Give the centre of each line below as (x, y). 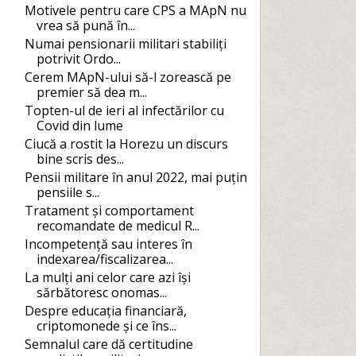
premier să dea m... (91, 92)
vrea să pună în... (85, 25)
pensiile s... (68, 192)
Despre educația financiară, (105, 311)
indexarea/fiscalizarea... (104, 259)
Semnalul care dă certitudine (108, 344)
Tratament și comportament (109, 211)
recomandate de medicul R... (118, 226)
